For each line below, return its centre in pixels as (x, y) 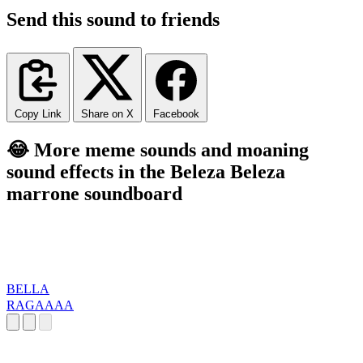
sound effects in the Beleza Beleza (146, 171)
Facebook (176, 113)
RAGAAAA (40, 305)
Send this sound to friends (113, 19)
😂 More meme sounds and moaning (158, 149)
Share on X (107, 113)
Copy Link (38, 113)
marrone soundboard (94, 193)
